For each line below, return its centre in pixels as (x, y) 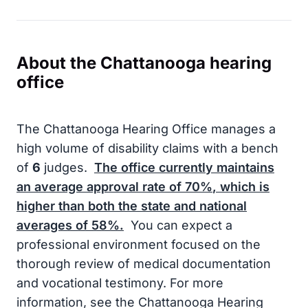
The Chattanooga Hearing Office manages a (146, 129)
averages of (54, 225)
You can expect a (180, 225)
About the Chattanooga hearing (144, 63)
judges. (66, 167)
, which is (241, 187)
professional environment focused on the (139, 244)
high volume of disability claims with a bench (147, 148)
